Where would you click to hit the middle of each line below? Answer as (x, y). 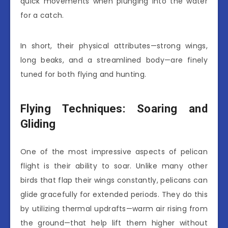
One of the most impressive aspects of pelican (114, 152)
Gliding (38, 124)
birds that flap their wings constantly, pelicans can (114, 180)
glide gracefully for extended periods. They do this (114, 195)
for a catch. (42, 16)
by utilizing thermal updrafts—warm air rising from (114, 209)
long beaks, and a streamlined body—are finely (114, 60)
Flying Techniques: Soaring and (114, 108)
